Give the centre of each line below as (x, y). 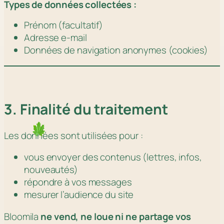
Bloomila (22, 216)
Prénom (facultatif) (64, 25)
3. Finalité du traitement (86, 109)
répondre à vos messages (78, 182)
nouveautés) (51, 170)
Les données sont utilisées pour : (73, 135)
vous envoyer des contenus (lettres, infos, (113, 157)
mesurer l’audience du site (79, 195)
